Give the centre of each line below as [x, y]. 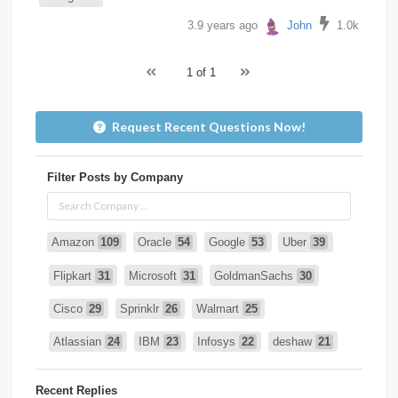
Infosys [219, 342]
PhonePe [142, 375]
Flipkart [75, 275]
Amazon [75, 243]
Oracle [157, 243]
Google [229, 243]
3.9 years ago [224, 25]
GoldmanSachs [256, 275]
